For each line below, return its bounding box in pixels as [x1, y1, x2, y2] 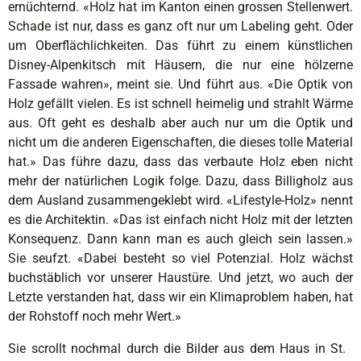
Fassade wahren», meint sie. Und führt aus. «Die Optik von [8, 77, 353, 93]
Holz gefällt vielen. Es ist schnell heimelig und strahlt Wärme [8, 96, 353, 112]
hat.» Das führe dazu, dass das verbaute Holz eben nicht [8, 154, 353, 170]
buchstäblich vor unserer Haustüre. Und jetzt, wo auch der [8, 270, 353, 286]
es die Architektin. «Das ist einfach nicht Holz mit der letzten [8, 212, 353, 228]
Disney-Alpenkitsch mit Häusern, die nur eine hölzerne [8, 57, 353, 73]
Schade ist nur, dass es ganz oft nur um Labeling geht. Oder [8, 19, 353, 35]
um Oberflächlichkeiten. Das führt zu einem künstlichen [8, 38, 353, 54]
